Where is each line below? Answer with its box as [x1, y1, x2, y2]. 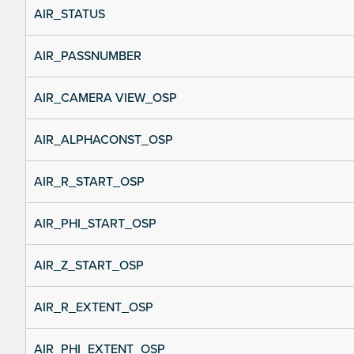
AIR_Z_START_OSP [34, 258, 144, 274]
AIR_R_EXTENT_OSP [34, 299, 153, 316]
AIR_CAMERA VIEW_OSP [34, 90, 177, 107]
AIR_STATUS [34, 6, 105, 23]
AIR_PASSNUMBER [34, 48, 141, 65]
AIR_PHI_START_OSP [34, 216, 156, 232]
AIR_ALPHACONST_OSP [34, 132, 173, 149]
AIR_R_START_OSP [34, 174, 145, 190]
